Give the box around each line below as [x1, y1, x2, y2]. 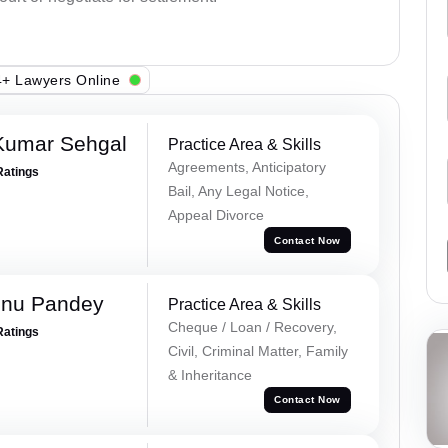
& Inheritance [167, 366, 252, 383]
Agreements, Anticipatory [167, 159, 326, 176]
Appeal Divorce [167, 207, 264, 224]
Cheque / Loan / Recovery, [167, 318, 337, 335]
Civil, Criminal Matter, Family [167, 342, 348, 359]
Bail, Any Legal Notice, [167, 183, 309, 200]
